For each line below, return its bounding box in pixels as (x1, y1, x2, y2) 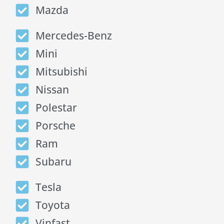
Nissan (35, 82, 69, 96)
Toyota (35, 197, 70, 212)
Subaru (35, 154, 71, 168)
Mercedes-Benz (35, 28, 112, 42)
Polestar (35, 100, 77, 114)
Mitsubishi (35, 64, 87, 78)
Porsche (35, 118, 75, 132)
